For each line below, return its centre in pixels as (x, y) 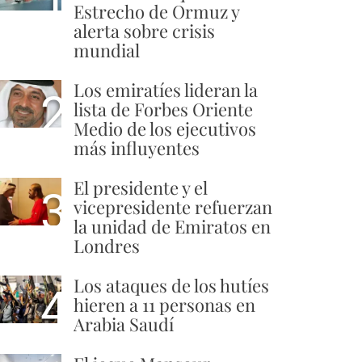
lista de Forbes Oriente (163, 109)
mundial (107, 50)
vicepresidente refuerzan (173, 206)
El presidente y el (141, 187)
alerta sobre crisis (144, 30)
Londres (107, 245)
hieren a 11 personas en (164, 304)
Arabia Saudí (124, 324)
